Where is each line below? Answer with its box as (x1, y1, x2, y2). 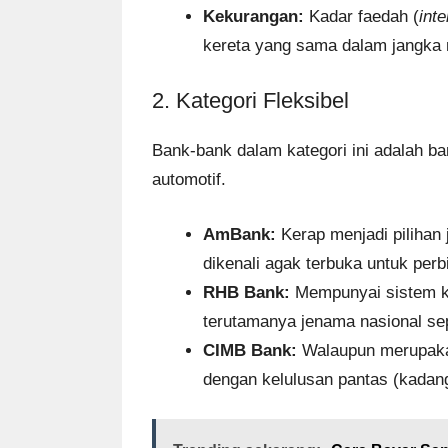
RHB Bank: (203, 282, 290, 302)
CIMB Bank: (203, 340, 297, 360)
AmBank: (203, 224, 276, 244)
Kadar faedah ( (304, 6, 419, 26)
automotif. (152, 170, 226, 190)
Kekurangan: (203, 6, 304, 26)
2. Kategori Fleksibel (152, 88, 349, 114)
